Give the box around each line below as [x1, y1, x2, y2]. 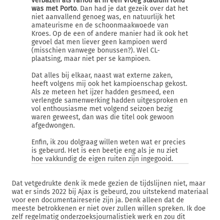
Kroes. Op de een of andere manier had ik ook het [31, 29, 188, 38]
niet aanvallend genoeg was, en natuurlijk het [31, 13, 175, 21]
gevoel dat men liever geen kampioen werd [31, 38, 167, 46]
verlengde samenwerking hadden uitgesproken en [31, 96, 188, 105]
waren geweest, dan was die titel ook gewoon [31, 113, 174, 121]
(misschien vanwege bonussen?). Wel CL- [31, 46, 160, 55]
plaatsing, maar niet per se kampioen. [31, 55, 150, 63]
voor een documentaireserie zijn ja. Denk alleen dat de [12, 196, 184, 204]
